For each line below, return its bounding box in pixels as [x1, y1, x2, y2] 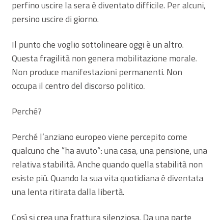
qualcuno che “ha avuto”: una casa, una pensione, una [12, 143, 207, 157]
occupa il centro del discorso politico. [12, 79, 145, 92]
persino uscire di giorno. [12, 12, 99, 26]
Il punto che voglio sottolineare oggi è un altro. [12, 37, 184, 51]
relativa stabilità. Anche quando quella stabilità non [12, 157, 203, 171]
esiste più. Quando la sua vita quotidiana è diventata [12, 171, 203, 185]
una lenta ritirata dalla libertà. [12, 185, 124, 198]
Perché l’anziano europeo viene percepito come [12, 130, 187, 143]
